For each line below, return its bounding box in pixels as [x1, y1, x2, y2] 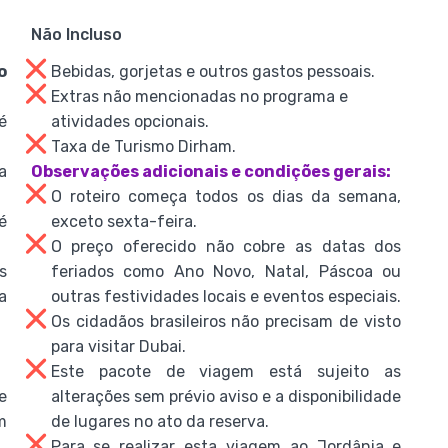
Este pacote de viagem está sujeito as [50, 362, 402, 381]
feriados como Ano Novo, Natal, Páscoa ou [50, 262, 402, 281]
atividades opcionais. [50, 112, 209, 131]
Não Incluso [30, 25, 122, 44]
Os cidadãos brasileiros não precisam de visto [50, 312, 402, 331]
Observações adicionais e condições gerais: [30, 162, 391, 181]
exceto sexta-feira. [50, 212, 197, 231]
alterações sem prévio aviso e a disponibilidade [50, 387, 402, 406]
